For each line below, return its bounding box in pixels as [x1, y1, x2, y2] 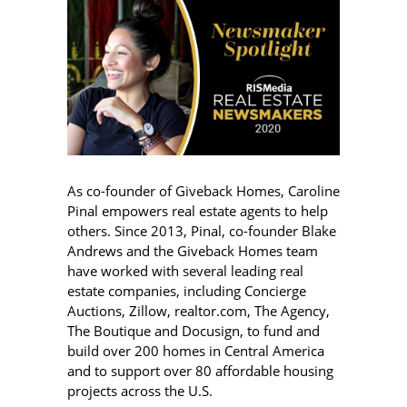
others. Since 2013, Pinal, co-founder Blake [67, 221, 336, 240]
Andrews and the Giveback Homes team [67, 241, 318, 260]
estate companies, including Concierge [67, 281, 306, 300]
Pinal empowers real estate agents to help [67, 201, 328, 220]
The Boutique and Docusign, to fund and [67, 321, 320, 340]
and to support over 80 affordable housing [67, 361, 333, 380]
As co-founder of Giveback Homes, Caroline [67, 181, 340, 200]
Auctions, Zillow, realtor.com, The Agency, [67, 301, 330, 320]
